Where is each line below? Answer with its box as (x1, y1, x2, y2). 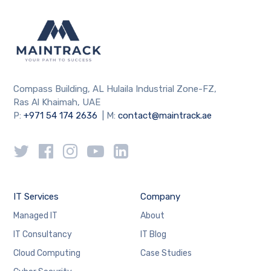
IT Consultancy (13, 229, 73, 240)
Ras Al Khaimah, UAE (13, 96, 101, 108)
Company (140, 191, 180, 202)
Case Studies (140, 247, 192, 258)
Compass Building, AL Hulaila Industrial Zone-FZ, (13, 83, 217, 94)
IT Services (13, 191, 59, 202)
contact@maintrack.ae (118, 109, 212, 121)
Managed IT (13, 210, 58, 221)
